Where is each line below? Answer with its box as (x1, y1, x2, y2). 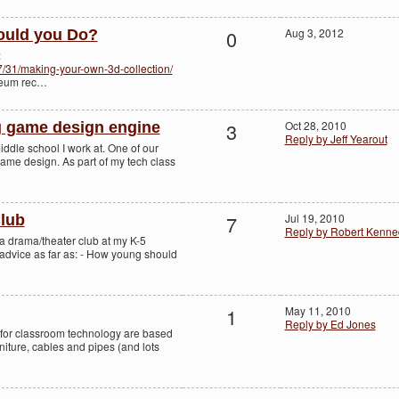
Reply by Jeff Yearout (284, 131, 387, 147)
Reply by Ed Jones (284, 316, 376, 332)
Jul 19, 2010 (284, 210, 345, 226)
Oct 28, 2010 (284, 118, 346, 134)
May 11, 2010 (284, 303, 351, 319)
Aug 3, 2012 (284, 25, 344, 41)
